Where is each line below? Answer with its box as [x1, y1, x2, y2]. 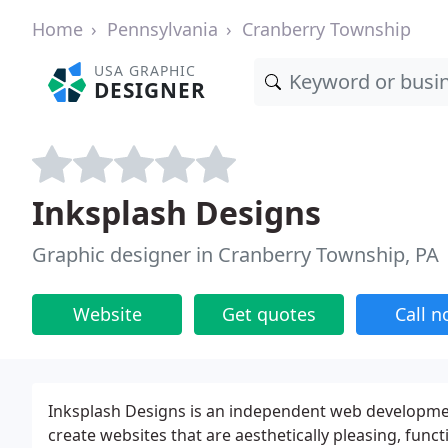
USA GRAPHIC [94, 61, 197, 80]
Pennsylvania [107, 17, 218, 41]
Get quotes [222, 302, 316, 326]
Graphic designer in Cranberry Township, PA [32, 241, 439, 268]
